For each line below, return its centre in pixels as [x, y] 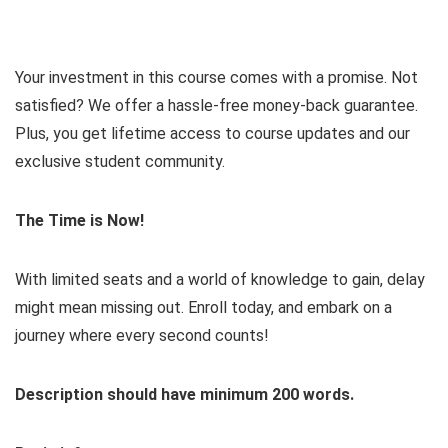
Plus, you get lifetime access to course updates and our [212, 133]
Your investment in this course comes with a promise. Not [216, 77]
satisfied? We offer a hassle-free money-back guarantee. [216, 105]
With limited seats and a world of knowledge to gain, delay [220, 279]
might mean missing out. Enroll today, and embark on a [203, 307]
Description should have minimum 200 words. [184, 394]
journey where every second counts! [142, 335]
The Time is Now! [79, 220]
